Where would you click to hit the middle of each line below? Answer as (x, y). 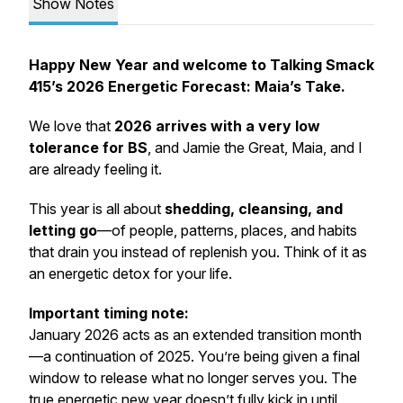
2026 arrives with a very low (217, 126)
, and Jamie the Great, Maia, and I (255, 148)
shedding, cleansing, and (254, 209)
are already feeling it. (95, 169)
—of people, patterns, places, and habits (227, 230)
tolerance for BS (88, 148)
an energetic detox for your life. (130, 273)
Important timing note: (109, 313)
